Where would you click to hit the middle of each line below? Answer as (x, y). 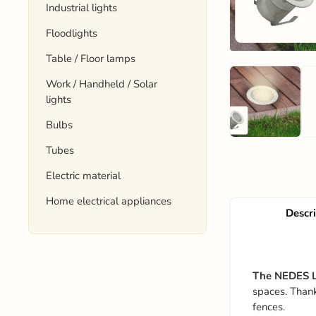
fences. (268, 307)
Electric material (84, 176)
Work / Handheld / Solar (102, 84)
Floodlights (72, 33)
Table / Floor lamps (91, 59)
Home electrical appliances (109, 201)
